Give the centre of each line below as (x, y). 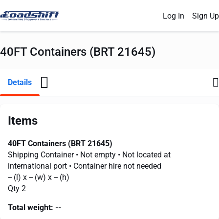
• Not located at (144, 155)
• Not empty (97, 155)
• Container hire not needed (115, 166)
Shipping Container (42, 155)
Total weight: (31, 208)
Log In (174, 16)
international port (38, 166)
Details (20, 82)
